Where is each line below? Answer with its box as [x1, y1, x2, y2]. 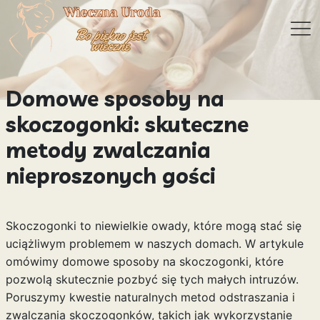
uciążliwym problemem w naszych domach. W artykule [5, 236, 304, 251]
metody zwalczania [5, 136, 211, 164]
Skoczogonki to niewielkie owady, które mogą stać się [5, 219, 301, 233]
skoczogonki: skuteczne [5, 111, 249, 138]
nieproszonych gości [5, 162, 216, 189]
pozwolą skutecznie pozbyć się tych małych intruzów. [5, 272, 299, 286]
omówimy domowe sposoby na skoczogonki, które [5, 254, 284, 269]
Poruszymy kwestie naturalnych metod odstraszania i [5, 290, 295, 304]
